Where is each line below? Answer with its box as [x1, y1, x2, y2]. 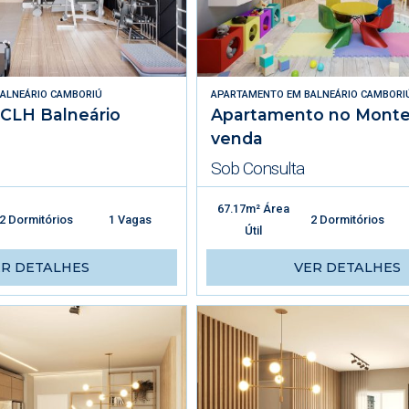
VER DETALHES [293, 258, 401, 276]
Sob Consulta [211, 157, 305, 179]
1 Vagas [109, 212, 152, 226]
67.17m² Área [216, 201, 289, 215]
